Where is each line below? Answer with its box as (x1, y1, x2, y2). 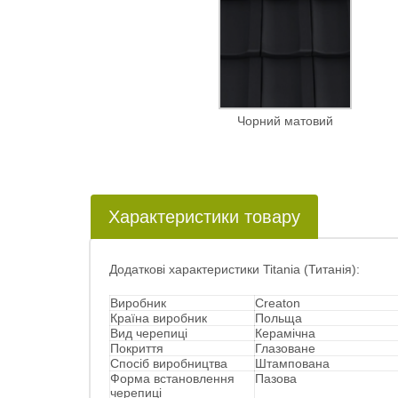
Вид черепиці (110, 326, 187, 341)
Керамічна (255, 326, 315, 341)
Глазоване (255, 341, 315, 356)
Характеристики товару (108, 207, 300, 227)
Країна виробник (110, 311, 207, 326)
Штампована (255, 356, 330, 371)
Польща (255, 311, 302, 326)
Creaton (255, 296, 300, 311)
